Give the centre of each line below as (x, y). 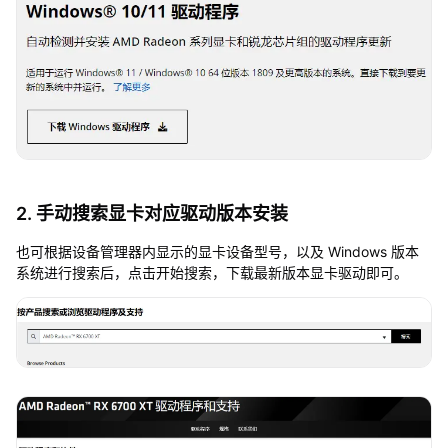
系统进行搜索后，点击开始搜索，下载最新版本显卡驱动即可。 (211, 273)
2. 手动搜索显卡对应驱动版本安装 (151, 214)
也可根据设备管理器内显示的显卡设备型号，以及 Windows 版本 (217, 252)
